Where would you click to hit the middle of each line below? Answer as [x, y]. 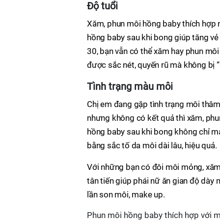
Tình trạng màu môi [130, 86]
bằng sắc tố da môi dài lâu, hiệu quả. [152, 145]
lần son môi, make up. [126, 194]
